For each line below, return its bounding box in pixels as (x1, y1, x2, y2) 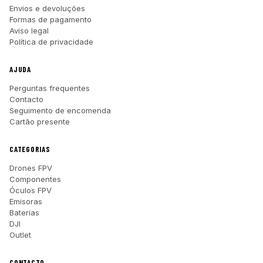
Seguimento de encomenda (9, 106, 111, 115)
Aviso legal (9, 26, 49, 35)
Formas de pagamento (9, 15, 92, 24)
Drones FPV (9, 163, 52, 173)
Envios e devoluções (9, 4, 85, 13)
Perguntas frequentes (9, 83, 90, 93)
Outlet (9, 230, 31, 240)
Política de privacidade (9, 37, 93, 46)
